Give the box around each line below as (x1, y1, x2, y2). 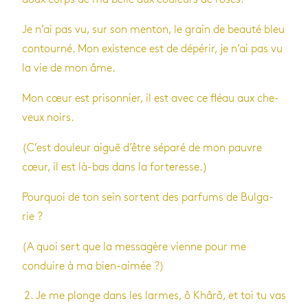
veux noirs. (22, 112, 74, 123)
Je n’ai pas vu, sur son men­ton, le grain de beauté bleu (22, 24, 285, 35)
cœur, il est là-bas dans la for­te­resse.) (22, 162, 208, 173)
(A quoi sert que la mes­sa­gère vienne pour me (22, 241, 246, 252)
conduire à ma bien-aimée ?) (22, 261, 164, 272)
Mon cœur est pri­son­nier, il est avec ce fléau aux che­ (22, 93, 279, 104)
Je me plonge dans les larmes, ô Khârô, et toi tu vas (36, 290, 286, 301)
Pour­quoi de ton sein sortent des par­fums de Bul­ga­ (22, 192, 274, 203)
